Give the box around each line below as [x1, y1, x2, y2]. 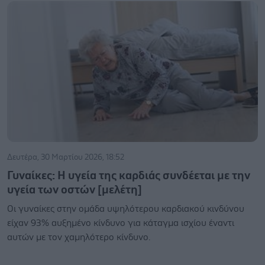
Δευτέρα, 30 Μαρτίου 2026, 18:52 [7, 153, 124, 161]
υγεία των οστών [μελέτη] [7, 184, 142, 196]
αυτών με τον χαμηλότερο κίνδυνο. [7, 232, 150, 242]
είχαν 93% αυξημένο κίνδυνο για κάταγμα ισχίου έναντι [7, 218, 234, 228]
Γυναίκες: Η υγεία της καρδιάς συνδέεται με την [7, 170, 250, 182]
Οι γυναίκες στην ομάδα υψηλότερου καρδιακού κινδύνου [7, 204, 244, 214]
